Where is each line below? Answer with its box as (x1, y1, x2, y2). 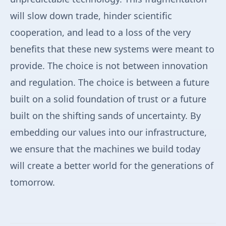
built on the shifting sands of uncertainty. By (10, 109, 201, 122)
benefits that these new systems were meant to (10, 43, 214, 55)
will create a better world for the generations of (10, 159, 213, 172)
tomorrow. (10, 176, 55, 189)
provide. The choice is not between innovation (10, 60, 208, 72)
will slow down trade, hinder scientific (10, 10, 172, 22)
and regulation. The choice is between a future (10, 76, 209, 89)
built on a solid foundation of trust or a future (10, 93, 206, 105)
